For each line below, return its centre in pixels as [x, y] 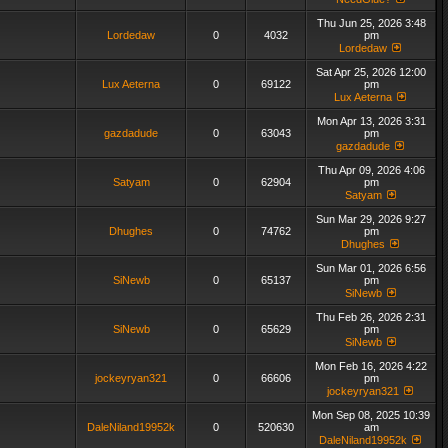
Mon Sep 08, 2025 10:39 [371, 415]
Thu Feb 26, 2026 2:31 [371, 317]
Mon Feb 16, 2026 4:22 [371, 366]
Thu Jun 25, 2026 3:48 [371, 23]
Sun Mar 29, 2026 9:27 [371, 219]
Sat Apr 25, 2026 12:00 [371, 72]
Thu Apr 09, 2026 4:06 [371, 170]
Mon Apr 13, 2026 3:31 [371, 121]
